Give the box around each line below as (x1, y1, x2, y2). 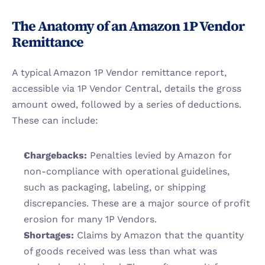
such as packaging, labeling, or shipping (24, 182, 206, 193)
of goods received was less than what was (24, 245, 217, 257)
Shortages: (24, 230, 74, 241)
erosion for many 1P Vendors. (24, 214, 157, 225)
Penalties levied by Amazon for (87, 150, 232, 161)
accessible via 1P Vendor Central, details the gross (12, 83, 241, 94)
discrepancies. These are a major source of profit (24, 198, 250, 209)
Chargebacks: (24, 150, 87, 161)
